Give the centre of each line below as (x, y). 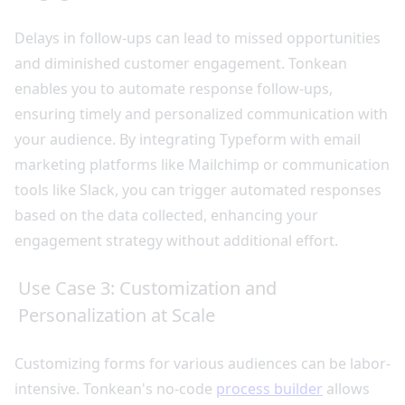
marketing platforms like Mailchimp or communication (202, 164)
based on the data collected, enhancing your (166, 215)
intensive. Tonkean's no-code (115, 388)
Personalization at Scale (117, 315)
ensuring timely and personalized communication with (201, 113)
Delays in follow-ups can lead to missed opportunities (198, 38)
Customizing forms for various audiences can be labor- (202, 363)
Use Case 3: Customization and (147, 287)
